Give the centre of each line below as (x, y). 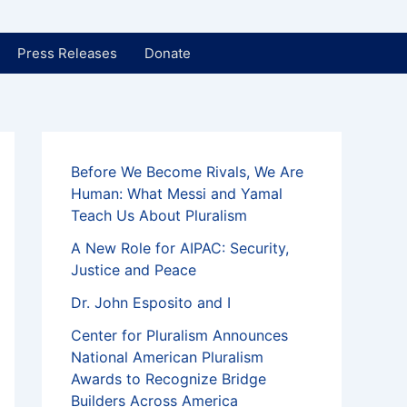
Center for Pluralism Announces (179, 335)
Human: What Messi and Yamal (177, 194)
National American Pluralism (167, 357)
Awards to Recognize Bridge (169, 379)
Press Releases (67, 53)
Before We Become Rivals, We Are (187, 172)
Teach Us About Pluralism (159, 215)
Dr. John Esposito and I (151, 303)
